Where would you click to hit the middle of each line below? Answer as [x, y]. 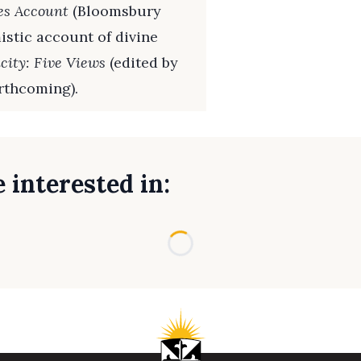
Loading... [222, 239]
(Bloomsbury [115, 11]
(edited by [142, 62]
